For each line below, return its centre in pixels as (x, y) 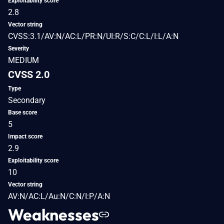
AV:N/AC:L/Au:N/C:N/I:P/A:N (59, 196)
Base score (22, 112)
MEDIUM (23, 60)
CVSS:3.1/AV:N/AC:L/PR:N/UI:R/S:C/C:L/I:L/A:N (93, 36)
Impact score (25, 136)
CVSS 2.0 (29, 74)
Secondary (27, 100)
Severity (18, 48)
